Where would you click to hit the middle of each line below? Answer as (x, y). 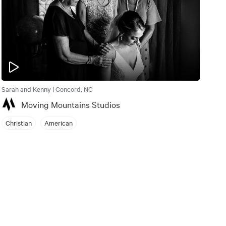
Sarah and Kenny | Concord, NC (47, 89)
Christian (18, 123)
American (58, 123)
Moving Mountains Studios (70, 104)
